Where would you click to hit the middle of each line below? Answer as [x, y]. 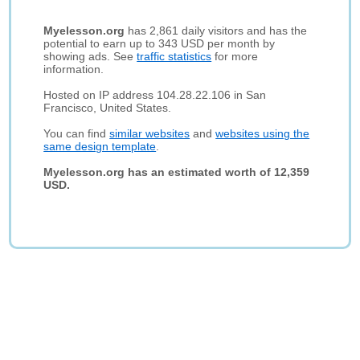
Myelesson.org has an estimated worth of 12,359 [177, 172]
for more [235, 56]
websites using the [263, 133]
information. [74, 69]
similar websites [150, 133]
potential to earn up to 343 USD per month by [160, 43]
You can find [77, 133]
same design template [100, 146]
